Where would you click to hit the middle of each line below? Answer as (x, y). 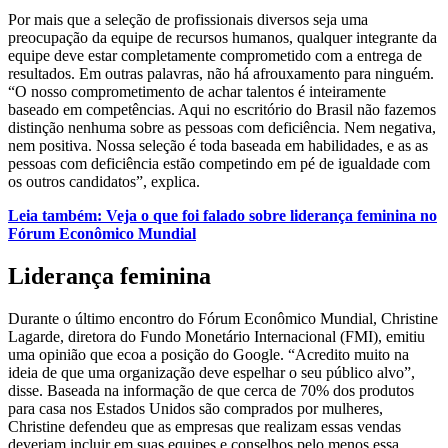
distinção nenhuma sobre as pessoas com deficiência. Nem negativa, (222, 127)
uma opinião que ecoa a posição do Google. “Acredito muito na (208, 354)
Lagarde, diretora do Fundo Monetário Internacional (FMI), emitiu (216, 336)
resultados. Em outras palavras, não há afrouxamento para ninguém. (221, 73)
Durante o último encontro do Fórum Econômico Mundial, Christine (223, 318)
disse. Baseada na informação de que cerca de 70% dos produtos (211, 390)
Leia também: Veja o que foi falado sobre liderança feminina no (222, 215)
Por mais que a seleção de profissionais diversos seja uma (188, 19)
